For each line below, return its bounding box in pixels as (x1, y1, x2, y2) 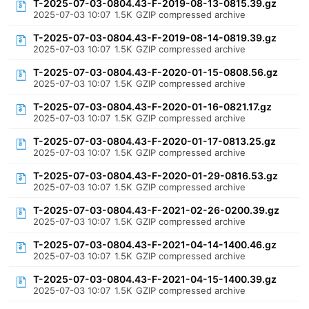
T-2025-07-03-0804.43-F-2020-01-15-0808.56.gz (33, 66, 279, 78)
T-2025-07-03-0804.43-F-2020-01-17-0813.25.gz (33, 135, 277, 147)
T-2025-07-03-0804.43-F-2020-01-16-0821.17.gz (33, 101, 272, 112)
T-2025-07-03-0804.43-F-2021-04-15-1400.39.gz (33, 273, 277, 285)
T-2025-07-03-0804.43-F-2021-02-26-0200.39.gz (33, 204, 280, 216)
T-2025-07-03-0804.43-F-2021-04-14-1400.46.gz (33, 239, 277, 250)
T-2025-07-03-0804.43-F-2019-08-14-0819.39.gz (33, 32, 277, 43)
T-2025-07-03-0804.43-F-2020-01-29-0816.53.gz (33, 170, 279, 181)
